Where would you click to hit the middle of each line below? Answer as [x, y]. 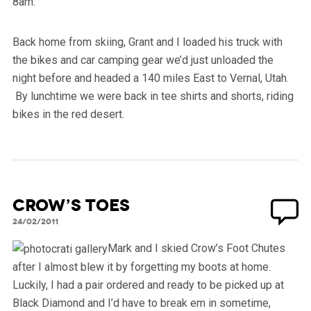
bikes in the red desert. [68, 114]
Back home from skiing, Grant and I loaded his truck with [147, 42]
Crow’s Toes [71, 205]
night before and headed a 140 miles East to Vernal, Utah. [150, 78]
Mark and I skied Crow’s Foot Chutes [196, 248]
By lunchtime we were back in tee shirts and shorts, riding [153, 96]
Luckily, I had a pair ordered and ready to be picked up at [148, 285]
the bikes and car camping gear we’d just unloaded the [143, 60]
